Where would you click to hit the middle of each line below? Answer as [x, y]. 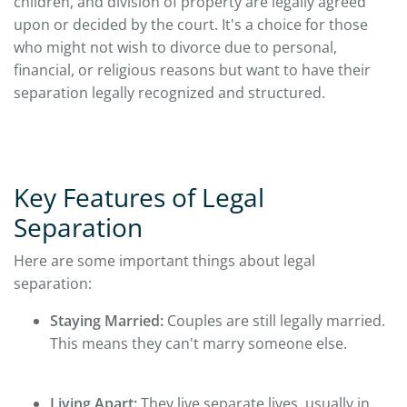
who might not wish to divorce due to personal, [175, 48]
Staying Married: [107, 321]
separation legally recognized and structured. [169, 93]
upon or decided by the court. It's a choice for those [191, 25]
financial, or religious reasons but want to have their [192, 70]
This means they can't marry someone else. [199, 344]
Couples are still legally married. [274, 321]
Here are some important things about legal [164, 261]
